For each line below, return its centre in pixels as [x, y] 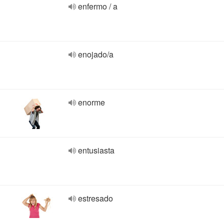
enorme [91, 102]
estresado [95, 198]
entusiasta [96, 150]
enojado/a [96, 54]
